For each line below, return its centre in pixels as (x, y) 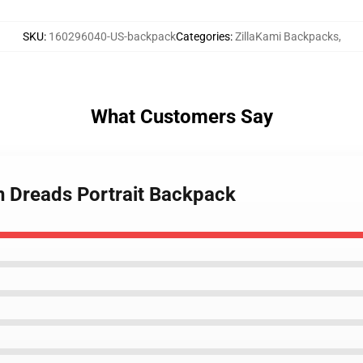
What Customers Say (181, 117)
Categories (203, 36)
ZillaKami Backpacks (286, 36)
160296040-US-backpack (112, 36)
